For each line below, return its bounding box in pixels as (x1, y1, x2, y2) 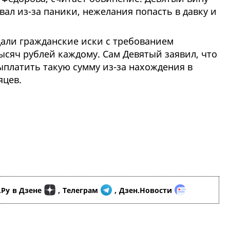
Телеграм (63, 185, 98, 195)
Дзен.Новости (119, 185, 172, 195)
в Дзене (12, 185, 42, 195)
